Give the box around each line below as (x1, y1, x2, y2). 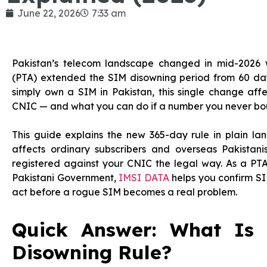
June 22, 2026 (17, 7, 80, 19)
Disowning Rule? (12, 240, 172, 264)
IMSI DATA (119, 172, 169, 184)
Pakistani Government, (12, 172, 119, 184)
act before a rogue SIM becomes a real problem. (12, 186, 237, 198)
